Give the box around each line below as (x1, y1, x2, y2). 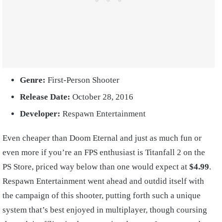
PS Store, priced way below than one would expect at (2, 162, 189, 172)
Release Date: (20, 92, 72, 102)
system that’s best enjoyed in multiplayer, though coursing (2, 205, 207, 215)
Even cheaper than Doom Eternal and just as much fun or (2, 133, 202, 143)
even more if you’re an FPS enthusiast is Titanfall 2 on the (2, 148, 205, 158)
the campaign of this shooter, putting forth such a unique (2, 191, 201, 201)
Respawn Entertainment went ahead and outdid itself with (2, 176, 204, 186)
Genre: (20, 75, 48, 85)
